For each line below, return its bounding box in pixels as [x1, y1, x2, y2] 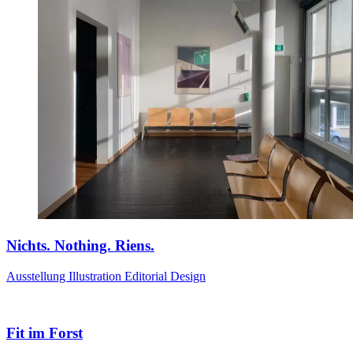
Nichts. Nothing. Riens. [6, 236, 154, 254]
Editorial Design [124, 269, 206, 283]
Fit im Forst [6, 325, 83, 342]
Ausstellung [6, 269, 69, 283]
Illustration [69, 269, 124, 283]
